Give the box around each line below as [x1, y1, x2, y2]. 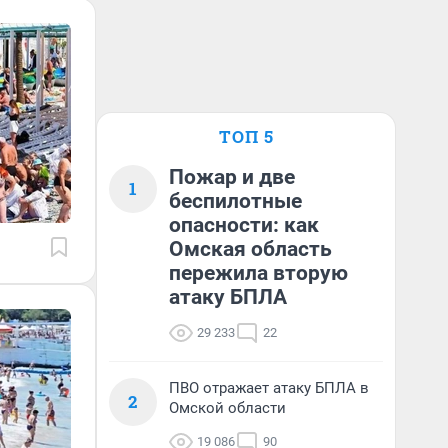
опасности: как [169, 213, 319, 237]
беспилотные [169, 189, 302, 213]
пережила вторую [169, 261, 348, 285]
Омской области [169, 399, 286, 417]
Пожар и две [169, 165, 295, 189]
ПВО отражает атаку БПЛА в [169, 379, 369, 397]
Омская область [169, 237, 332, 261]
